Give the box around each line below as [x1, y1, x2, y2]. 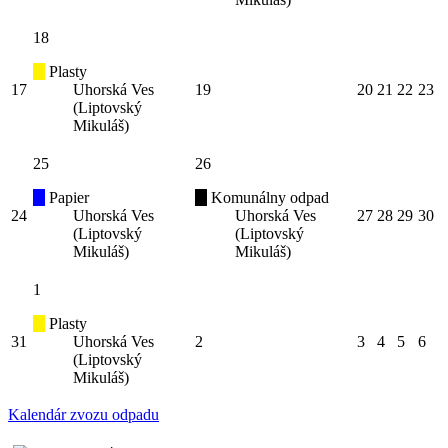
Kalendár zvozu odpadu [8, 406, 159, 424]
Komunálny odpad [207, 189, 329, 207]
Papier [45, 189, 89, 207]
